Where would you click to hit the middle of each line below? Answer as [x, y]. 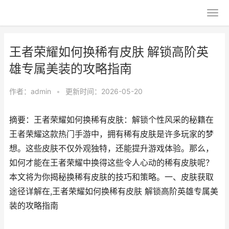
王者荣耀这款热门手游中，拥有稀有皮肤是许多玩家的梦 [111, 134]
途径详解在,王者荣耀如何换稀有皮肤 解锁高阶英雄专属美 [114, 191]
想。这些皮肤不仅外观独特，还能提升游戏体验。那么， [111, 148]
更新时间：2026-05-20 [104, 91]
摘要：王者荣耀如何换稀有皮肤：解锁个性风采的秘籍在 [111, 120]
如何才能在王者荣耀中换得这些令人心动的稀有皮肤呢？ [111, 163]
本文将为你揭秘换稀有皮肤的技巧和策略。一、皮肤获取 [111, 177]
